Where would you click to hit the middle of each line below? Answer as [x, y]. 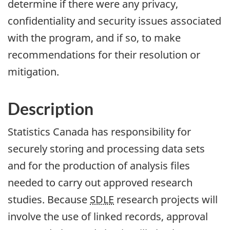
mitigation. [33, 71]
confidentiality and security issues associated [114, 21]
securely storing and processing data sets [106, 149]
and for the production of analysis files [99, 166]
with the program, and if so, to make [94, 37]
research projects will [166, 200]
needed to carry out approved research [100, 183]
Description [51, 108]
